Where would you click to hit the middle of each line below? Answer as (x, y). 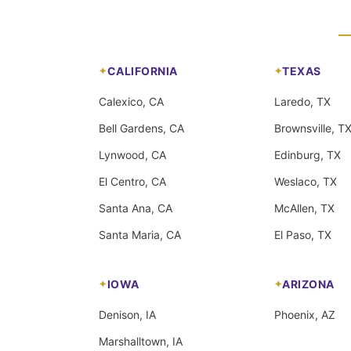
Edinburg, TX (307, 154)
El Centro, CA (132, 181)
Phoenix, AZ (304, 314)
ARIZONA (308, 284)
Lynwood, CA (132, 154)
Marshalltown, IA (141, 341)
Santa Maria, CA (140, 234)
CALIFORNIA (142, 71)
